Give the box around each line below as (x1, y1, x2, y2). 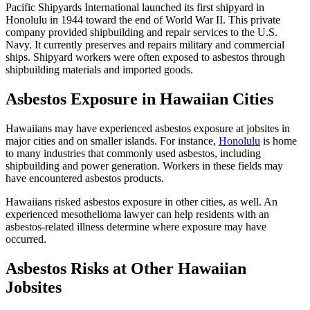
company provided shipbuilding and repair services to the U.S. (6, 26, 277, 39)
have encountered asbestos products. (6, 172, 164, 185)
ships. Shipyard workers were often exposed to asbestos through (6, 51, 285, 64)
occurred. (6, 233, 46, 246)
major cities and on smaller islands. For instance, (6, 135, 219, 147)
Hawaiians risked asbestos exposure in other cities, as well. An (6, 196, 277, 208)
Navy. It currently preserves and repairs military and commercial (6, 39, 284, 51)
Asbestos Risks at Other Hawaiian (6, 259, 246, 278)
